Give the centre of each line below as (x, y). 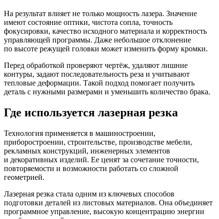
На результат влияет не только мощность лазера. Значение (100, 14)
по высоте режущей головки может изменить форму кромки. (106, 49)
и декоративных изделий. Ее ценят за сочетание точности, (101, 159)
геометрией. (24, 177)
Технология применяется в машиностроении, (80, 133)
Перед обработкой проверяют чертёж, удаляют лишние (96, 66)
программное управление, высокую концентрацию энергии (104, 211)
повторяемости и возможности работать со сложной (91, 168)
